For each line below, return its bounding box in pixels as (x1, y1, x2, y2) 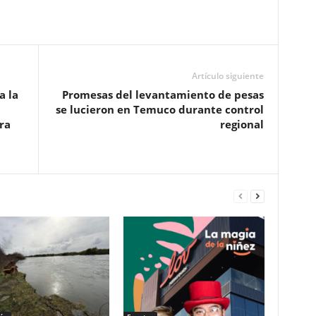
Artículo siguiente (191, 70, 264, 82)
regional (219, 117, 264, 131)
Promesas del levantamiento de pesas (61, 87, 264, 102)
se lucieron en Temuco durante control (55, 102, 264, 116)
